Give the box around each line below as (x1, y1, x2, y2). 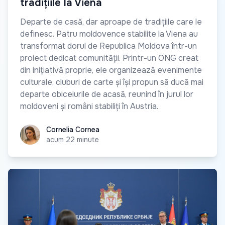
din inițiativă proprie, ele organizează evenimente (20, 64, 202, 75)
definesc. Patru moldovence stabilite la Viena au (20, 28, 198, 39)
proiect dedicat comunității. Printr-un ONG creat (20, 52, 198, 63)
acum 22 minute (46, 135, 99, 144)
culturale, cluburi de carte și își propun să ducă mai (20, 76, 203, 87)
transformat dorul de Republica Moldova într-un (20, 40, 197, 51)
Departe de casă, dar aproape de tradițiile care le (20, 16, 202, 27)
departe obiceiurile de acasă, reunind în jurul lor (20, 88, 193, 99)
